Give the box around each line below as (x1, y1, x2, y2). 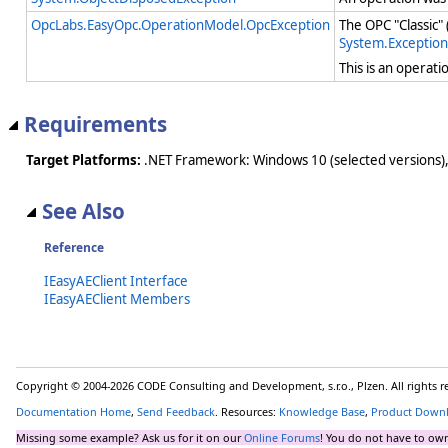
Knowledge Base (279, 404, 365, 420)
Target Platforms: (26, 151, 141, 170)
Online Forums (244, 430, 320, 446)
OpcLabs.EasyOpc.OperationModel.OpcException (31, 16, 330, 35)
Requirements (24, 110, 167, 139)
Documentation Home (16, 404, 131, 420)
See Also (42, 197, 125, 226)
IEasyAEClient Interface (44, 271, 188, 290)
